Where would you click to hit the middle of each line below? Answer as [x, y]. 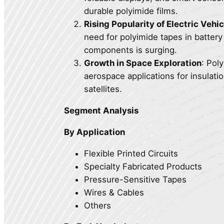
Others [97, 205]
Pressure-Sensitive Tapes [135, 179]
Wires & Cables [114, 192]
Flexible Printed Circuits [131, 153]
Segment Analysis [101, 111]
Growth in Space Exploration [143, 63]
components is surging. [130, 50]
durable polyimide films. [131, 11]
